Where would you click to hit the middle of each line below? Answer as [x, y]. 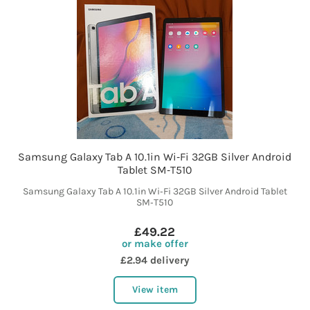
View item [155, 290]
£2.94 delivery [155, 261]
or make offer [155, 244]
